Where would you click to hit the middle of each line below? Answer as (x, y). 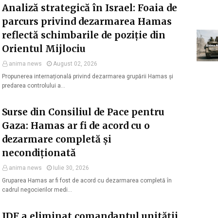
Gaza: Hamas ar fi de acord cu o (76, 126)
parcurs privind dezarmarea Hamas (87, 21)
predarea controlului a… (34, 86)
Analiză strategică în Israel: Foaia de (90, 8)
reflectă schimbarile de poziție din (84, 35)
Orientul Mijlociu (44, 49)
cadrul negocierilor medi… (37, 190)
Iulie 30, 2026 (71, 168)
